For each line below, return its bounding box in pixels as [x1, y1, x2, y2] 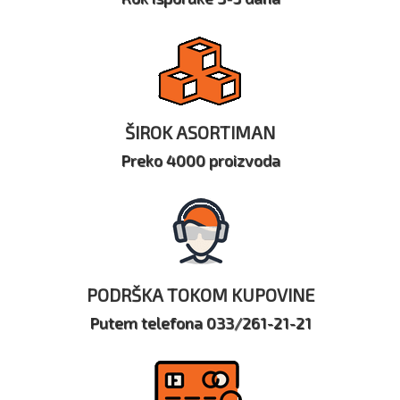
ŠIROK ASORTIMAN [125, 121, 275, 144]
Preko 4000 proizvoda [120, 150, 280, 171]
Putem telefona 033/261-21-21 [88, 312, 312, 333]
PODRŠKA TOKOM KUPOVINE [86, 284, 314, 306]
